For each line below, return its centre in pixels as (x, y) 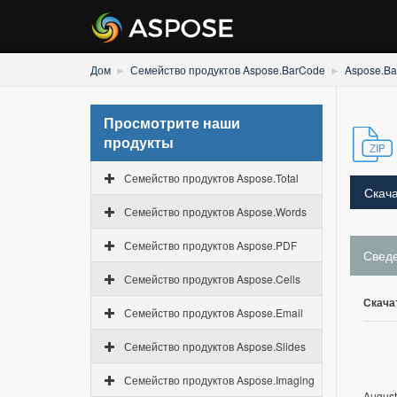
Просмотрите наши (172, 123)
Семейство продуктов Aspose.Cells (212, 279)
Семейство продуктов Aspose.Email (214, 312)
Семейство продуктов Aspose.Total (211, 178)
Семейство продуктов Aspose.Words (215, 211)
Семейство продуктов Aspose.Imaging (219, 380)
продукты (139, 142)
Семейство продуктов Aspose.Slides (215, 346)
